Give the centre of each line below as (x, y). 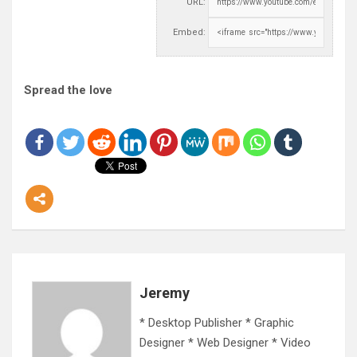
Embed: (189, 32)
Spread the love (68, 90)
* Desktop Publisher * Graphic (217, 323)
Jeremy (165, 293)
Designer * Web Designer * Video (225, 343)
